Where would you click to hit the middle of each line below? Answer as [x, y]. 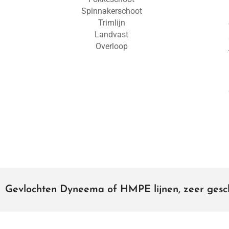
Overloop [111, 46]
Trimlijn [111, 23]
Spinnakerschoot [111, 11]
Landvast [112, 35]
